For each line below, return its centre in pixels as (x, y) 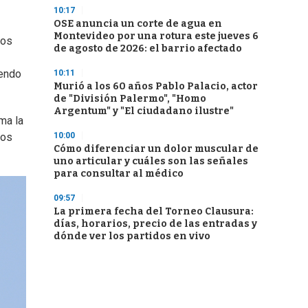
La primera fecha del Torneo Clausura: (154, 211)
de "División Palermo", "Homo (130, 99)
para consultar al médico (119, 174)
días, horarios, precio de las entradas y (155, 224)
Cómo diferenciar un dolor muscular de (156, 149)
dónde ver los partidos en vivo (132, 236)
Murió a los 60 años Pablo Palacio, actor (156, 86)
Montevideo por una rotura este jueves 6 (156, 36)
